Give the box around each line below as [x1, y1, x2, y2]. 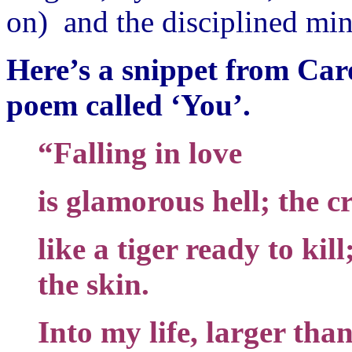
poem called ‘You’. [6, 87, 251, 122]
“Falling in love [38, 135, 242, 170]
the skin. [38, 266, 149, 301]
